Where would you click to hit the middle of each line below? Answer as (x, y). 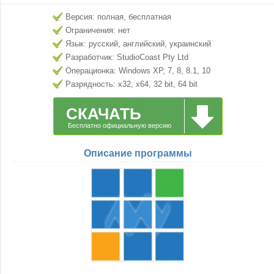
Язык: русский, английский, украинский (138, 44)
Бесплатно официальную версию (119, 125)
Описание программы (138, 153)
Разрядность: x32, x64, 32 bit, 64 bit (131, 84)
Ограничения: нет (98, 30)
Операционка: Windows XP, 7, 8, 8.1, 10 (138, 71)
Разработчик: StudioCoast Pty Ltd (127, 57)
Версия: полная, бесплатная (118, 17)
